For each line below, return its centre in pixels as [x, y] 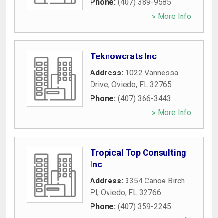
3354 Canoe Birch [155, 181]
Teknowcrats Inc [123, 56]
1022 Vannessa [152, 73]
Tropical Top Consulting [138, 153]
